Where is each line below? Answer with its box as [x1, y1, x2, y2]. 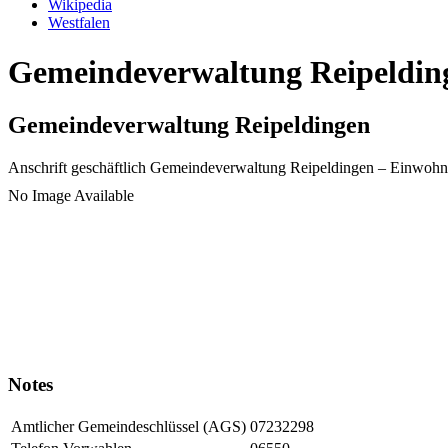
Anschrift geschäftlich [8, 159, 146, 177]
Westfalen [48, 14, 110, 32]
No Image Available [8, 187, 134, 205]
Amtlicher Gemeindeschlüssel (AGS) [11, 417, 246, 435]
